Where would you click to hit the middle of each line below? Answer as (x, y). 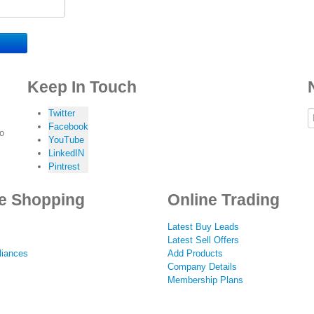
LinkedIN (66, 153)
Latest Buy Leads (203, 226)
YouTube (66, 140)
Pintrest (64, 166)
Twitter (62, 113)
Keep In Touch (82, 87)
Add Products (195, 253)
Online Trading (224, 200)
